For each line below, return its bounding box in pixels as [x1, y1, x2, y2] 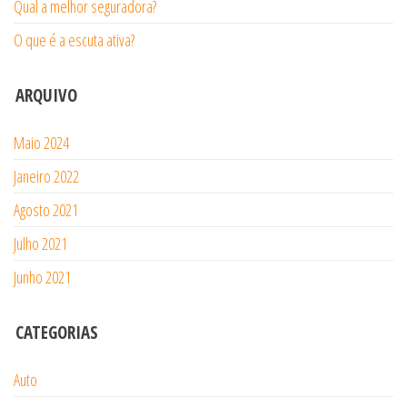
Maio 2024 [14, 132, 69, 154]
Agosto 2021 [14, 199, 78, 222]
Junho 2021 [14, 266, 71, 289]
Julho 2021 [14, 233, 67, 255]
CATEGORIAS [15, 321, 98, 345]
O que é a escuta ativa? [14, 29, 134, 52]
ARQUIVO [15, 84, 77, 108]
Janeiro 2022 [14, 165, 79, 188]
